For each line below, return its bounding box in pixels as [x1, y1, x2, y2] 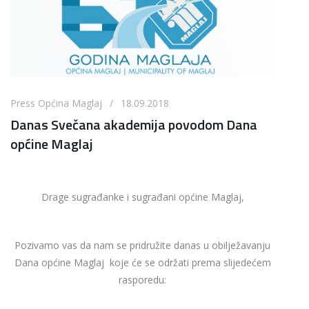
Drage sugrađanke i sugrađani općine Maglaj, [41, 190, 244, 203]
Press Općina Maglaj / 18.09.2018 [10, 96, 169, 110]
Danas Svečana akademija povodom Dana [10, 113, 257, 135]
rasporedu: [119, 272, 166, 286]
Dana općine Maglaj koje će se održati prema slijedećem [14, 255, 271, 269]
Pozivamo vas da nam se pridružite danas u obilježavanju [14, 238, 270, 252]
